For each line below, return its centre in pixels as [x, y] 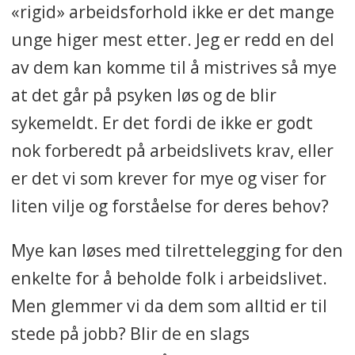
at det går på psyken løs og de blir [143, 95]
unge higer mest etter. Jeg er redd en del [172, 40]
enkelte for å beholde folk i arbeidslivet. [169, 278]
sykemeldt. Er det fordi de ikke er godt [162, 123]
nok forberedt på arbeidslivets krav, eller [172, 151]
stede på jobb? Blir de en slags [130, 334]
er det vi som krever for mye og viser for [168, 178]
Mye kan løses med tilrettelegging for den [177, 250]
